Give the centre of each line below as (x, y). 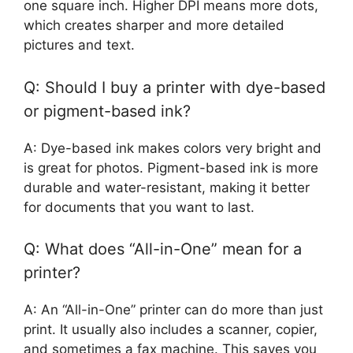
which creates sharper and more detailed (154, 26)
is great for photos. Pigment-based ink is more (171, 167)
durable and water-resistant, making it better (167, 187)
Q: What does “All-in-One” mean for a (163, 249)
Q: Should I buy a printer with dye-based (175, 87)
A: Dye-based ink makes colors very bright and (173, 148)
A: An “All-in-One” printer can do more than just (173, 310)
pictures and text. (79, 45)
